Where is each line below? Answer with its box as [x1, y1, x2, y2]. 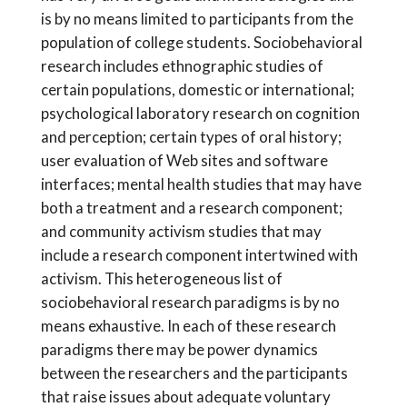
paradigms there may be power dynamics [40, 339, 318, 359]
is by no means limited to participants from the [40, 8, 353, 28]
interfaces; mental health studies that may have [40, 174, 362, 194]
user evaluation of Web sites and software [40, 150, 328, 170]
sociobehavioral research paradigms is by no [40, 292, 340, 312]
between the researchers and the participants [40, 362, 348, 382]
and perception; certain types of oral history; [40, 126, 342, 146]
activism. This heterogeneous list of [40, 268, 283, 288]
